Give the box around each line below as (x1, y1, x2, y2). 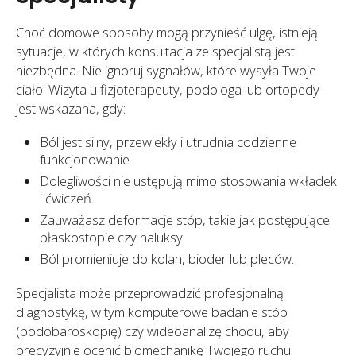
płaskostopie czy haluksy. (40, 228, 185, 247)
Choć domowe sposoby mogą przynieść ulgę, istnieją (16, 23, 318, 42)
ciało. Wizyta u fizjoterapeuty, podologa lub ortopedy (16, 80, 319, 99)
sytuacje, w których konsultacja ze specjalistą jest (16, 42, 295, 61)
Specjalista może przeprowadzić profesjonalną (16, 284, 284, 303)
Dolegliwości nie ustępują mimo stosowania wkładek (40, 172, 337, 191)
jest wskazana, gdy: (16, 99, 126, 118)
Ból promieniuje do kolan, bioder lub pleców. (40, 250, 294, 269)
